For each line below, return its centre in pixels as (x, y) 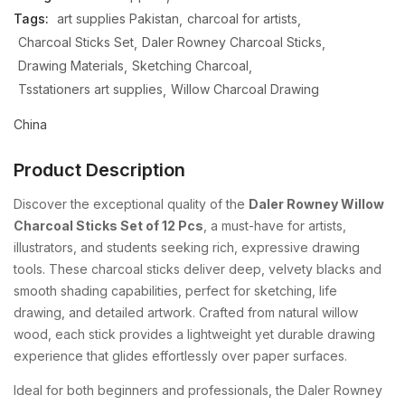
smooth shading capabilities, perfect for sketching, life (175, 291)
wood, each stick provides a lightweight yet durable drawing (194, 334)
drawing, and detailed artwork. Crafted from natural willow (186, 312)
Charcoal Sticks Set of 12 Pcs (108, 226)
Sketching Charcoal (190, 66)
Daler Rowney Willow (316, 204)
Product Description (99, 170)
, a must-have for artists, (275, 226)
